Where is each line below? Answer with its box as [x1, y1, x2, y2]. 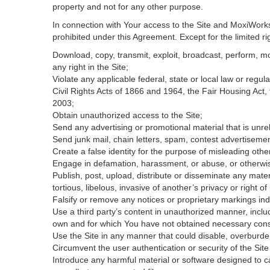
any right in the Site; [52, 62, 128, 72]
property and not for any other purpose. [52, 2, 203, 11]
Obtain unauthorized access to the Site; [52, 110, 202, 120]
